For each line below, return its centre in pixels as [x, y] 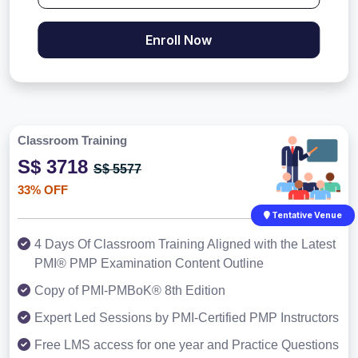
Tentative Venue [306, 216]
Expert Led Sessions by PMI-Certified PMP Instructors [187, 318]
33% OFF [43, 190]
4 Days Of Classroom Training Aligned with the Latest [185, 245]
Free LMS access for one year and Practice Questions [187, 345]
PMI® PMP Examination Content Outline [149, 264]
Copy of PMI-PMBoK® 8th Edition [130, 291]
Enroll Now [179, 40]
